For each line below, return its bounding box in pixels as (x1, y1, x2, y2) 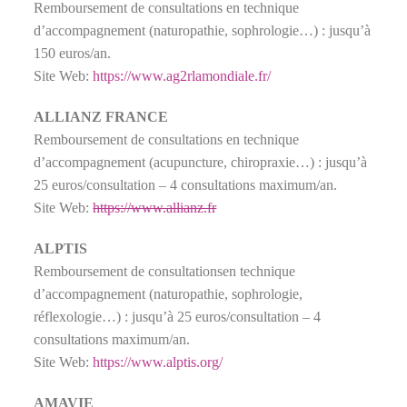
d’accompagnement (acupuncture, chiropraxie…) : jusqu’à (34, 154, 368, 170)
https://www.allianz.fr (93, 199, 217, 215)
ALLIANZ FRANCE (34, 108, 169, 124)
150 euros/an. (34, 45, 112, 61)
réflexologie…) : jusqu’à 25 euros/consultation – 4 (34, 308, 322, 324)
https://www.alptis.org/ (93, 353, 223, 370)
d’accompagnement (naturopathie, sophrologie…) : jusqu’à (34, 22, 372, 38)
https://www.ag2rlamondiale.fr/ (93, 67, 272, 84)
